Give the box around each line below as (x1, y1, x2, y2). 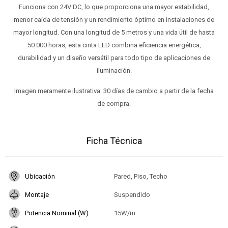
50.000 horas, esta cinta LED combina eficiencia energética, (27, 41, 201, 49)
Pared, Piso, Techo (114, 172, 167, 180)
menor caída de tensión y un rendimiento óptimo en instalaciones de (14, 16, 214, 24)
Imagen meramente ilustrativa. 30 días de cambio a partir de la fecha (14, 87, 214, 95)
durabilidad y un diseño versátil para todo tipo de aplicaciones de (18, 54, 210, 62)
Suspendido (114, 190, 150, 198)
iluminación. (96, 67, 132, 75)
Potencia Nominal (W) (25, 209, 89, 217)
